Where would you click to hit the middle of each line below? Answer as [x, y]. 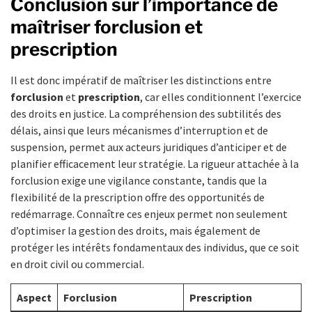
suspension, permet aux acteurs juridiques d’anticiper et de [149, 147]
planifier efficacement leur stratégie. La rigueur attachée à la [155, 163]
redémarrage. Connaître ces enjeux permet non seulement [149, 213]
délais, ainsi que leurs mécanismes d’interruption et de [139, 130]
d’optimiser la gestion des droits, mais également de [135, 230]
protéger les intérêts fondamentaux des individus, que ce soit [155, 247]
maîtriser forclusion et [107, 26]
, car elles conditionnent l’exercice [221, 96]
